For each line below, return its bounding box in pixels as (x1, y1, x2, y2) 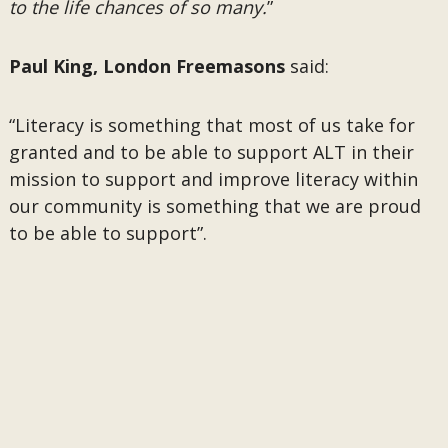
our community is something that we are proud (8, 194, 421, 218)
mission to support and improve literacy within (8, 167, 418, 191)
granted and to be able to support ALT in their (8, 140, 414, 164)
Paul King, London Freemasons (8, 54, 290, 78)
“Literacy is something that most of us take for (8, 113, 415, 137)
